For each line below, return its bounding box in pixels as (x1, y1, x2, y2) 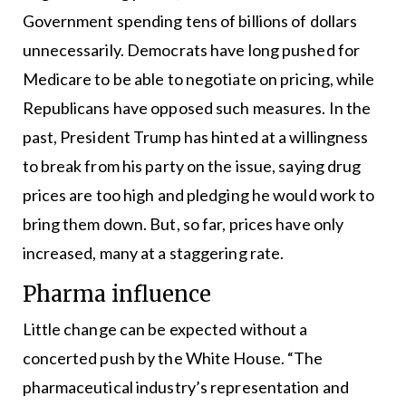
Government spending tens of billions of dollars (22, 10, 358, 31)
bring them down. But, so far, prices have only (22, 213, 344, 234)
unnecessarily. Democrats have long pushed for (22, 39, 361, 60)
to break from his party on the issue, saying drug (22, 155, 362, 176)
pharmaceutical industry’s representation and (22, 376, 349, 397)
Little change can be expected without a (22, 318, 308, 339)
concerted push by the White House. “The (22, 347, 324, 368)
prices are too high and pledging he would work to (22, 184, 375, 205)
